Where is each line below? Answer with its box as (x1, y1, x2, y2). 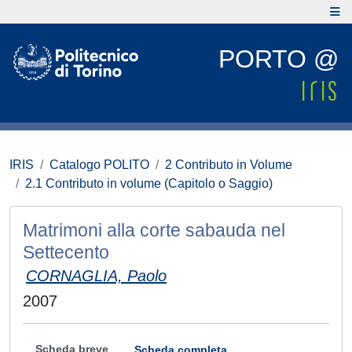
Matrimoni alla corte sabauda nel (23, 220, 285, 240)
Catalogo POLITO (49, 158, 149, 171)
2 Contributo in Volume (165, 158, 292, 171)
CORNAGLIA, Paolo (26, 267, 167, 284)
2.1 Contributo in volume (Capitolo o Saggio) (25, 177, 273, 190)
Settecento (23, 242, 109, 262)
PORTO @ (218, 45, 339, 73)
